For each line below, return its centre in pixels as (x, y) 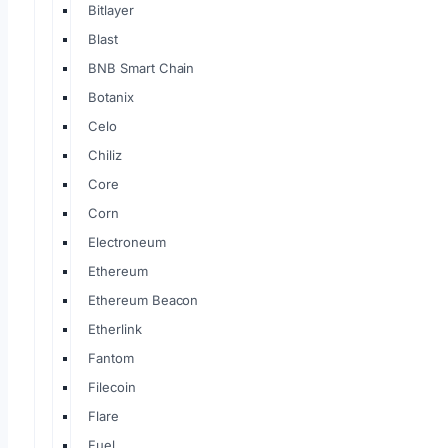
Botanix (111, 97)
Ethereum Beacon (143, 300)
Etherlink (115, 329)
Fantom (111, 358)
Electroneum (127, 242)
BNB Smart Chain (141, 68)
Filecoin (112, 387)
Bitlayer (111, 10)
